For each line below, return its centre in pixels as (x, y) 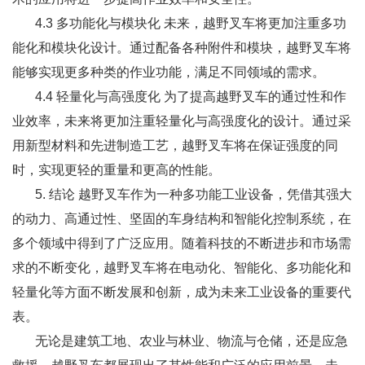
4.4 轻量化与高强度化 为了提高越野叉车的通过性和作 (179, 96)
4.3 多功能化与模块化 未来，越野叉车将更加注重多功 (179, 23)
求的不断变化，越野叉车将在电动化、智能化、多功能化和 (182, 267)
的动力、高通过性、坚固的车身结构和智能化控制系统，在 (182, 218)
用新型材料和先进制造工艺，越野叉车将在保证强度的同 (175, 145)
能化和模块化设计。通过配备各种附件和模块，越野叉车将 (182, 47)
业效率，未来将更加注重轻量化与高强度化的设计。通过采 (182, 121)
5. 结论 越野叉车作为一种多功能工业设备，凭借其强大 (182, 194)
